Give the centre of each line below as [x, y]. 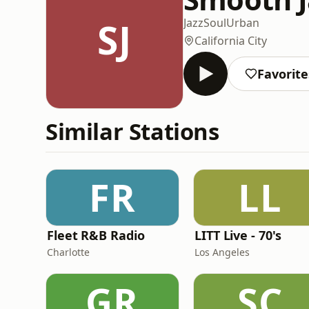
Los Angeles [222, 252]
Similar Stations [132, 131]
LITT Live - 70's [238, 235]
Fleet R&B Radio [96, 235]
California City [231, 40]
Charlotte [68, 252]
